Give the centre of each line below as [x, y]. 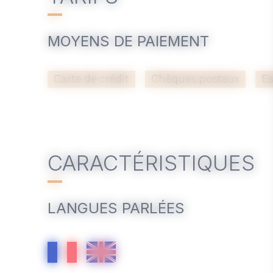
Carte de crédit [91, 79]
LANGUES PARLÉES [116, 208]
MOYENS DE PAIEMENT [128, 41]
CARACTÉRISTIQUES [151, 163]
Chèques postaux [195, 79]
